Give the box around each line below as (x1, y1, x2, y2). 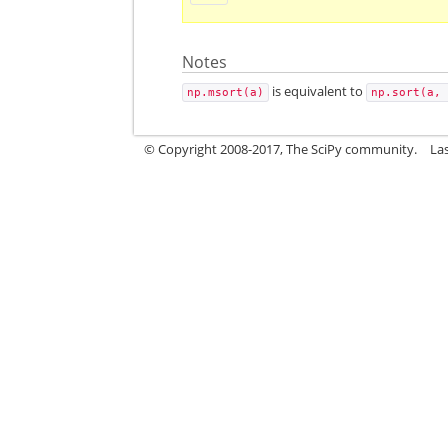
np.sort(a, (371, 86, 442, 99)
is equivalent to (269, 82, 367, 100)
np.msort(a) (187, 86, 265, 99)
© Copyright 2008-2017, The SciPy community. (144, 140, 418, 158)
